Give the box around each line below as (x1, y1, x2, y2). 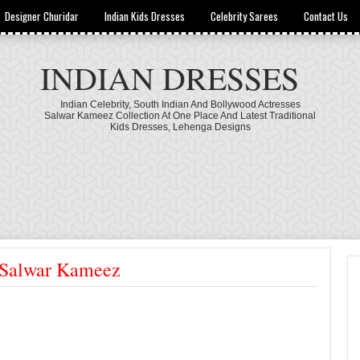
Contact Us (304, 8, 349, 24)
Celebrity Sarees (211, 8, 279, 24)
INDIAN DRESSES (40, 56, 299, 99)
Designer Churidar (5, 8, 80, 24)
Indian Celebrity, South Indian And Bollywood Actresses (59, 99, 301, 110)
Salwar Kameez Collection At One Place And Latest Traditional (44, 110, 316, 121)
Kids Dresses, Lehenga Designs (109, 121, 251, 133)
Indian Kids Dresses (104, 8, 186, 24)
